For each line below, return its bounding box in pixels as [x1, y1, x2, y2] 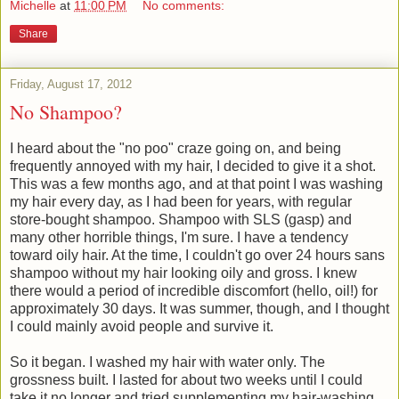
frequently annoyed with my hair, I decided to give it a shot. [10, 158, 376, 174]
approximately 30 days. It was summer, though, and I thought [10, 300, 389, 316]
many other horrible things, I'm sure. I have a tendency [10, 229, 348, 245]
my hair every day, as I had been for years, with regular [10, 193, 352, 209]
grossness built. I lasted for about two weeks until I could [10, 371, 362, 387]
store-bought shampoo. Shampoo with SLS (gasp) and [10, 211, 352, 227]
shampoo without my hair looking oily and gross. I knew [10, 265, 357, 281]
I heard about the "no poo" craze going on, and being [10, 140, 341, 156]
